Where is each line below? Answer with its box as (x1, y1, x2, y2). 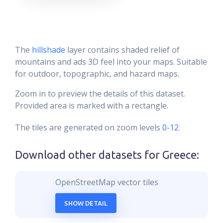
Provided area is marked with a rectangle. (15, 100, 168, 111)
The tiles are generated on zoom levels (15, 122, 160, 133)
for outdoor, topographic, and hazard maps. (15, 68, 179, 79)
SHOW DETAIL (64, 199, 108, 207)
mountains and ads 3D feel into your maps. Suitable (15, 56, 207, 67)
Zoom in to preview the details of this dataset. (15, 88, 185, 99)
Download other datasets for (15, 149, 162, 161)
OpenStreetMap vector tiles (55, 177, 159, 188)
